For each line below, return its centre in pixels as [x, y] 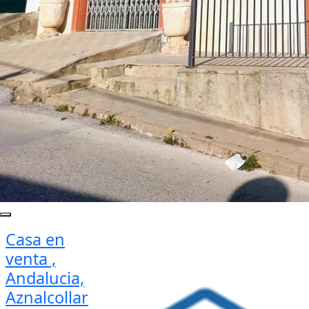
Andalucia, [45, 278]
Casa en [35, 239]
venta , [31, 259]
